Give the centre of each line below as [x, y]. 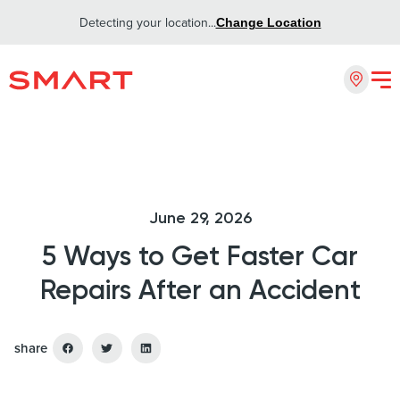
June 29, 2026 [200, 218]
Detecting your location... [147, 22]
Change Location [268, 22]
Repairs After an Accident [200, 289]
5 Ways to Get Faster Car [200, 255]
